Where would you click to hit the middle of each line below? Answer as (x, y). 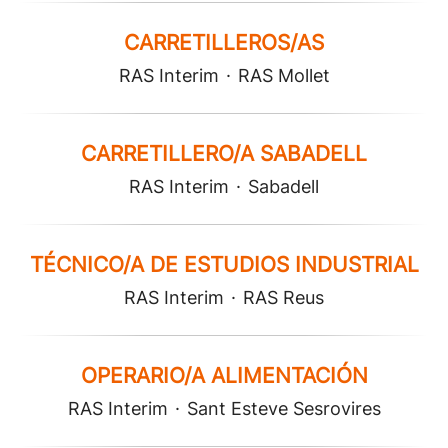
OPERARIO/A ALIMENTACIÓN (224, 375)
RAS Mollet (283, 75)
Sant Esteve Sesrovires (283, 408)
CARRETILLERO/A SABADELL (224, 153)
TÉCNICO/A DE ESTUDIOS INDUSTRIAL (224, 264)
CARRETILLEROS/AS (224, 42)
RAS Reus (283, 297)
